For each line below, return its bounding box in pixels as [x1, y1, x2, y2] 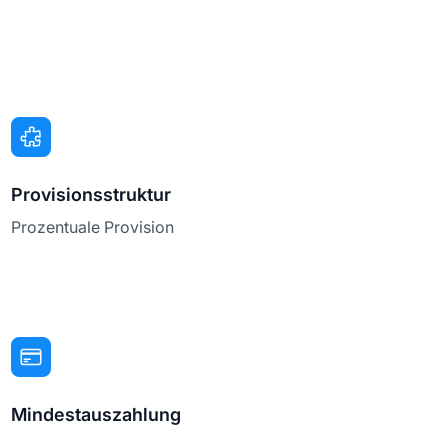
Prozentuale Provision [10, 216, 174, 237]
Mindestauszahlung [10, 403, 181, 425]
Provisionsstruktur [10, 183, 171, 205]
